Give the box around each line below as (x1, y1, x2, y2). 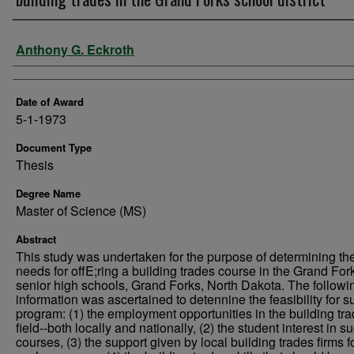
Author (13, 27, 76, 64)
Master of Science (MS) (16, 201, 146, 220)
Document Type (16, 140, 92, 155)
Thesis (16, 156, 54, 174)
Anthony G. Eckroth (16, 40, 134, 58)
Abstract (16, 232, 56, 247)
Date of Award (16, 94, 84, 109)
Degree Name (16, 186, 81, 201)
